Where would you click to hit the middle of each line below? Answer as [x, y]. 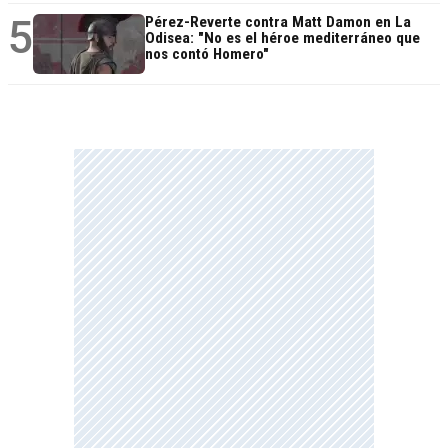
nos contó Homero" [207, 54]
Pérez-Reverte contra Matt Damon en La [278, 22]
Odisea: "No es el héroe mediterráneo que [282, 38]
